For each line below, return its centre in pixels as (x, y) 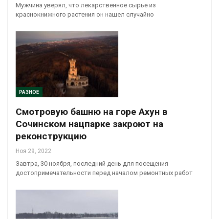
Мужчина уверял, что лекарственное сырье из (86, 5)
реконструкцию (51, 136)
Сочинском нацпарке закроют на (89, 124)
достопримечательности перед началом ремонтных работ (104, 173)
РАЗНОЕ (29, 92)
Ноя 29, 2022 (33, 151)
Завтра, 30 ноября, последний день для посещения (92, 163)
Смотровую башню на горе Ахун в (92, 111)
